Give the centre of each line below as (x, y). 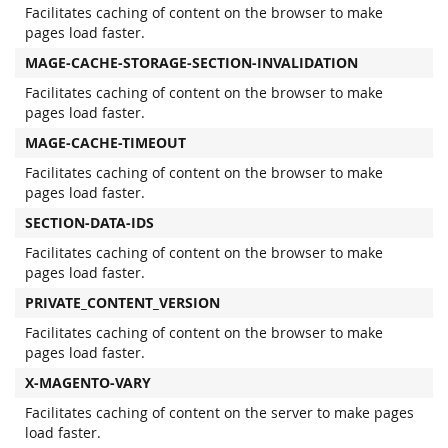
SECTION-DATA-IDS (89, 222)
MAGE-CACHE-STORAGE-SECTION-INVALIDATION (191, 62)
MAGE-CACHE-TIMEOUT (105, 142)
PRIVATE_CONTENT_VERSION (122, 302)
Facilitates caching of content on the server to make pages (219, 412)
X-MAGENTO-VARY (88, 382)
